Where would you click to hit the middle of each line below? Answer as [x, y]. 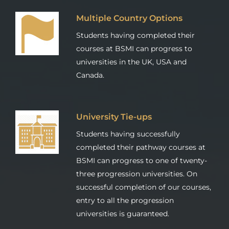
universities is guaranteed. [123, 213]
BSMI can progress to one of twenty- [142, 160]
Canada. [90, 75]
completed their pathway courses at [141, 147]
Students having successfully [128, 134]
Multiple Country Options [129, 18]
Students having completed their [135, 35]
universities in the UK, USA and [131, 62]
